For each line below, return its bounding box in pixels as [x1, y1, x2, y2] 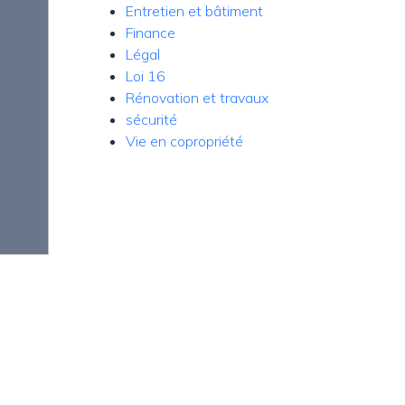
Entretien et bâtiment [126, 2, 263, 20]
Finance [126, 24, 175, 42]
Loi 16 [126, 67, 165, 85]
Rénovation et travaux [126, 89, 268, 107]
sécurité [126, 110, 177, 128]
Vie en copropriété [126, 132, 243, 150]
